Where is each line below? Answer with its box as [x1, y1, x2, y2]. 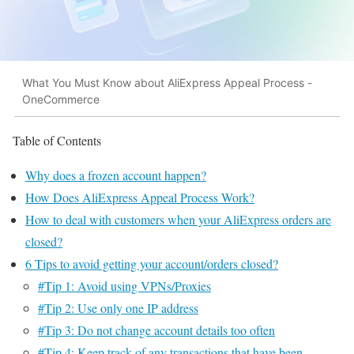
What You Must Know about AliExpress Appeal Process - [22, 76, 312, 90]
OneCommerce [22, 92, 100, 107]
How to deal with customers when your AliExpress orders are [25, 210, 331, 228]
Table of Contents [13, 131, 101, 149]
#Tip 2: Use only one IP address [38, 299, 198, 316]
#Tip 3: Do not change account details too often [38, 321, 275, 338]
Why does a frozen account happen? [25, 166, 206, 183]
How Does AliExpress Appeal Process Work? [25, 188, 254, 205]
